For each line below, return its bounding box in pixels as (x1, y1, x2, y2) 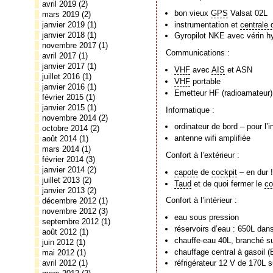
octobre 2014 (42, 124, 88, 133)
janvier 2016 (42, 82, 85, 91)
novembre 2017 (42, 41, 96, 50)
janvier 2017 (42, 62, 85, 71)
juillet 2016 (42, 72, 80, 81)
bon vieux (174, 8, 211, 18)
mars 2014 (42, 144, 79, 154)
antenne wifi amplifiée (174, 133, 251, 143)
